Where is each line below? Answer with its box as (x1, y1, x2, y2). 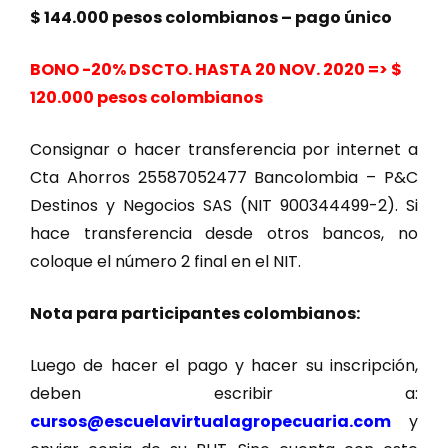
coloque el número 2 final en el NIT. (30, 249, 301, 273)
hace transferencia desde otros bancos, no (30, 221, 418, 245)
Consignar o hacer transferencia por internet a (30, 137, 418, 161)
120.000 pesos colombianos (30, 85, 263, 109)
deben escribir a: (30, 381, 418, 405)
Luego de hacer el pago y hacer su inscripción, (30, 353, 418, 377)
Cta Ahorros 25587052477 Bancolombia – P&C (30, 165, 418, 189)
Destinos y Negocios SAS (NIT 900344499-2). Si (30, 193, 418, 217)
